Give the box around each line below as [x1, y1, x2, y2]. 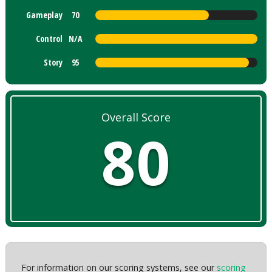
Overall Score [101, 110, 171, 125]
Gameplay [26, 9, 63, 21]
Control [36, 33, 63, 45]
